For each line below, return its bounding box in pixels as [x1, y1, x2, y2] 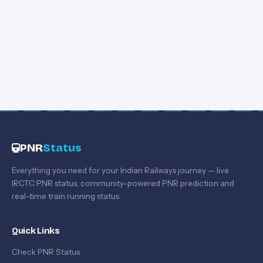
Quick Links [12, 225, 60, 236]
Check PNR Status [12, 247, 80, 257]
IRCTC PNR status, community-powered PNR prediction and [12, 178, 234, 188]
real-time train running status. [12, 191, 121, 201]
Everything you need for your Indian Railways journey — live [12, 166, 229, 175]
